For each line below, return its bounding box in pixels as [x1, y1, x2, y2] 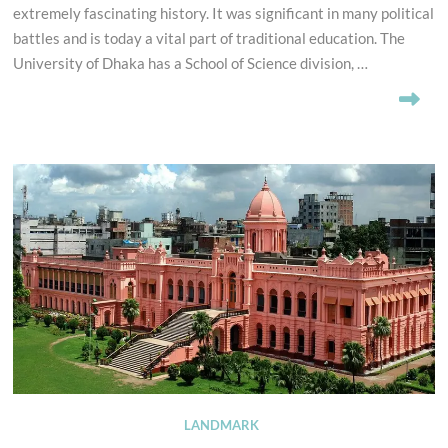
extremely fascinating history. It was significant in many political [13, 4, 435, 23]
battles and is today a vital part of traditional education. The [13, 29, 406, 48]
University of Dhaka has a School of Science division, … [13, 54, 369, 73]
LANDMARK [183, 417, 259, 434]
